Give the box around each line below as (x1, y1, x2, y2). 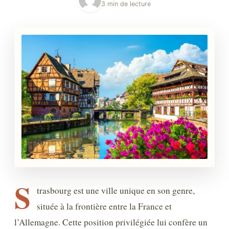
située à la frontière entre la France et (37, 200, 172, 212)
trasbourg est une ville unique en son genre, (37, 184, 195, 196)
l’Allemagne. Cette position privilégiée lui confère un (14, 216, 208, 228)
